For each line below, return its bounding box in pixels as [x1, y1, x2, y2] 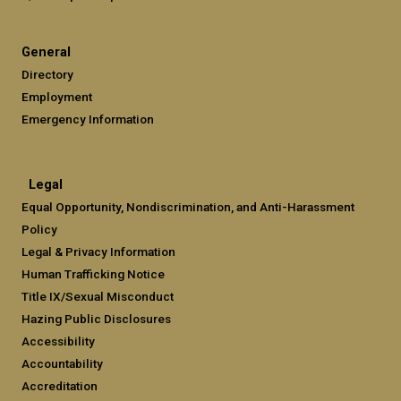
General [21, 44, 71, 60]
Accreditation [21, 378, 98, 393]
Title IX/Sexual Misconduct [21, 288, 174, 303]
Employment [21, 89, 92, 104]
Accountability [21, 355, 103, 371]
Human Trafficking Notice [21, 266, 165, 281]
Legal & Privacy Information [21, 243, 175, 259]
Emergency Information [21, 111, 154, 126]
